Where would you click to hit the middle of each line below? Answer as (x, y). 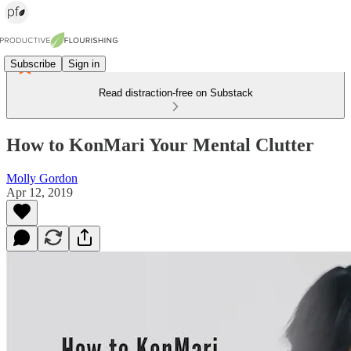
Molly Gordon (42, 178)
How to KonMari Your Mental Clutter (160, 145)
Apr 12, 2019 (40, 192)
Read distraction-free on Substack (175, 93)
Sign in (84, 63)
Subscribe (33, 63)
